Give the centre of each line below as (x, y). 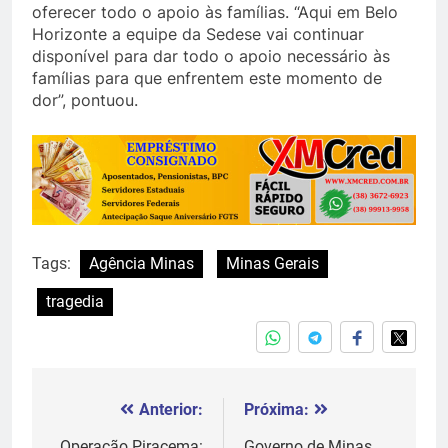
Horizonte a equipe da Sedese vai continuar (198, 33)
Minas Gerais (272, 263)
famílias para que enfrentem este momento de (207, 77)
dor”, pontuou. (85, 99)
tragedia (75, 301)
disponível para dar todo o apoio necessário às (211, 55)
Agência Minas (141, 263)
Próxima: (276, 409)
